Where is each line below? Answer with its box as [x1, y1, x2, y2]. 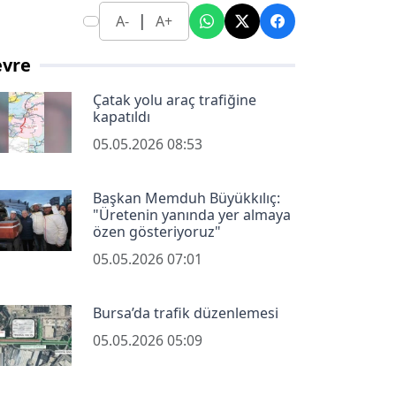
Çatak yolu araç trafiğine [92, 90, 256, 110]
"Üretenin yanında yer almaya [92, 205, 291, 225]
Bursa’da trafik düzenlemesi [92, 303, 278, 324]
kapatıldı [92, 107, 150, 127]
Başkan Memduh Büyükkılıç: [92, 188, 280, 209]
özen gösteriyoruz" [92, 222, 221, 242]
